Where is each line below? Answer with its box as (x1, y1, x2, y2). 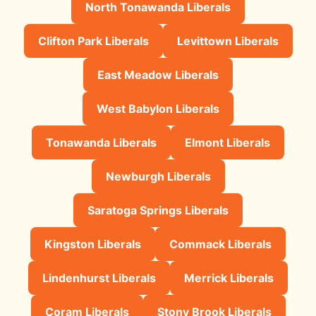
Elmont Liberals (185, 135, 270, 150)
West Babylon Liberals (97, 101, 219, 116)
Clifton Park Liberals (37, 33, 149, 48)
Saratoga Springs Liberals (87, 202, 229, 217)
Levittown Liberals (176, 33, 279, 48)
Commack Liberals (169, 236, 272, 251)
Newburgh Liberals (105, 169, 211, 183)
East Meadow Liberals (97, 67, 219, 82)
